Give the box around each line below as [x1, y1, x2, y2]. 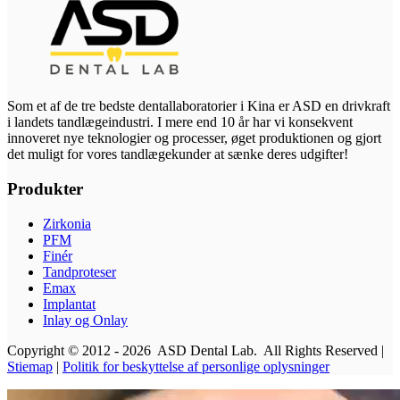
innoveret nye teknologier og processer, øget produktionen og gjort [7, 130, 381, 146]
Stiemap [7, 358, 53, 374]
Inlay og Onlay [43, 312, 128, 328]
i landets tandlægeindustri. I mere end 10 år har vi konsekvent [7, 114, 353, 130]
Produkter [7, 179, 83, 199]
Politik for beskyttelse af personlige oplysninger [62, 358, 329, 374]
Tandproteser [43, 263, 116, 279]
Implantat [43, 296, 96, 312]
